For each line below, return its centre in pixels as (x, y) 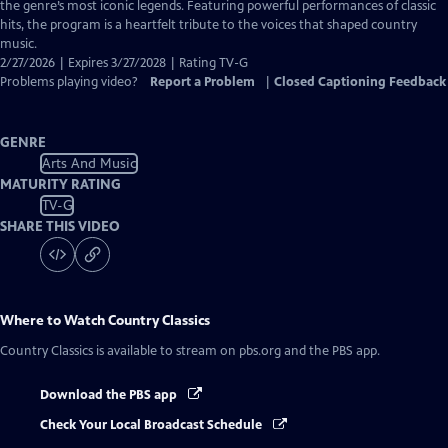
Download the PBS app (110, 395)
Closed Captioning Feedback (360, 82)
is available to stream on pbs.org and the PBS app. (236, 351)
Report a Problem (202, 82)
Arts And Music (89, 163)
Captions (147, 24)
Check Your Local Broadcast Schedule (152, 425)
